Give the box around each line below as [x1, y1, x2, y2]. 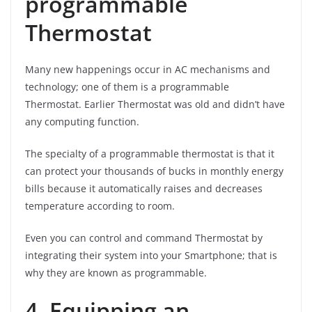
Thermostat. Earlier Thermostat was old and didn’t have [25, 97, 285, 111]
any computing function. [25, 114, 139, 128]
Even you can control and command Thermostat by [25, 231, 263, 244]
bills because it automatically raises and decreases [25, 181, 263, 195]
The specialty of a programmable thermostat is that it [25, 146, 274, 160]
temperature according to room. [25, 198, 175, 212]
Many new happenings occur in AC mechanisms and [25, 62, 270, 76]
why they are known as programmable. [25, 265, 207, 279]
